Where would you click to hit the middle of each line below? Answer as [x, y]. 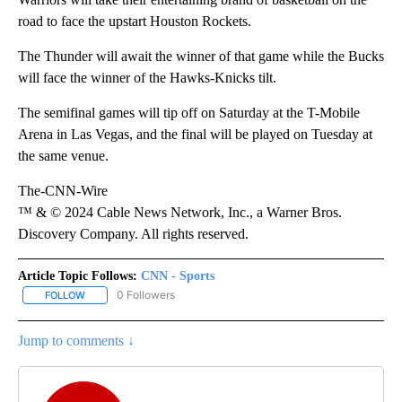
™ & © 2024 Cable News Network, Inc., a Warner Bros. [180, 212]
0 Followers [146, 294]
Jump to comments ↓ [76, 340]
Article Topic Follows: [78, 275]
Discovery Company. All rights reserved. [133, 233]
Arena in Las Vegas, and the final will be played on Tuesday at [195, 134]
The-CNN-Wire [63, 190]
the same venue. [63, 155]
